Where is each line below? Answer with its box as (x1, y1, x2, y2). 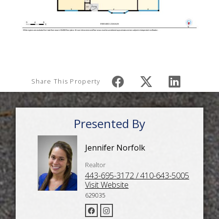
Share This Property (31, 77, 101, 86)
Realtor (85, 160, 106, 169)
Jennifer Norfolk (85, 142, 145, 153)
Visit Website (85, 179, 129, 190)
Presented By (74, 115, 145, 132)
